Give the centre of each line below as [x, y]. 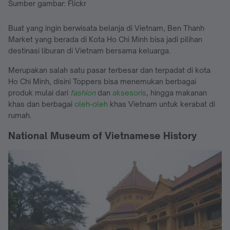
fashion [83, 92]
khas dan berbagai [41, 104]
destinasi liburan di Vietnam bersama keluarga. [89, 50]
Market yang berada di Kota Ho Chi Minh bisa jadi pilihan [105, 39]
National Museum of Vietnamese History [102, 135]
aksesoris [129, 92]
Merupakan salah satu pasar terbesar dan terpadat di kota [109, 70]
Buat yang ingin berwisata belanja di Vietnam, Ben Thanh [106, 28]
